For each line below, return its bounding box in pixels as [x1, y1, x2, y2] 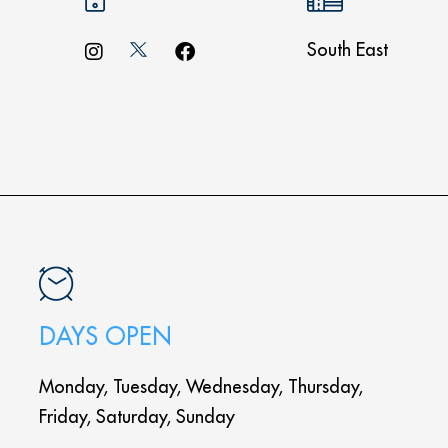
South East [307, 38, 389, 61]
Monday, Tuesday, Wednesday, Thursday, [38, 375, 363, 398]
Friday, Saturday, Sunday [38, 405, 235, 428]
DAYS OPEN [38, 321, 171, 351]
